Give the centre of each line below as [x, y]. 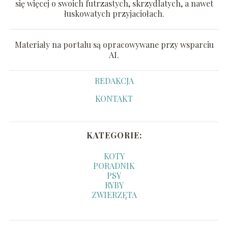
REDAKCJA [114, 80]
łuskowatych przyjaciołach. [114, 13]
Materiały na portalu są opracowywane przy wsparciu [114, 44]
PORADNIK [114, 165]
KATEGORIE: [114, 135]
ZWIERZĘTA [114, 194]
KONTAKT [114, 98]
